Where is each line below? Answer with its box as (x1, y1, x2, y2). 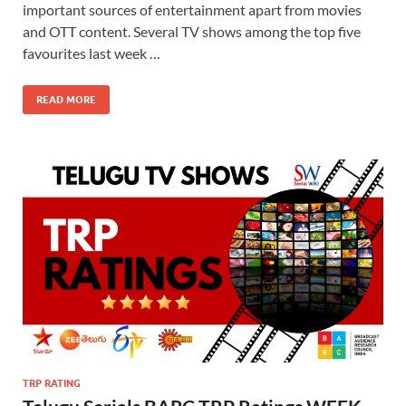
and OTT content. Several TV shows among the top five (23, 22, 361, 40)
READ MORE (36, 92, 96, 106)
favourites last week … (23, 43, 160, 62)
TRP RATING (23, 376, 81, 390)
